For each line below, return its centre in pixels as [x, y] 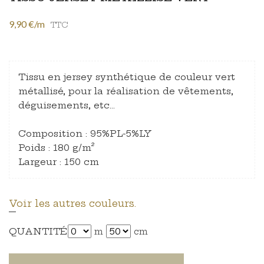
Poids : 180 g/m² [56, 147]
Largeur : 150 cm [59, 161]
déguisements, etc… [67, 105]
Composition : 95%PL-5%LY [85, 133]
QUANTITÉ [38, 231]
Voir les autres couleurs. [72, 203]
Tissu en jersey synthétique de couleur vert [127, 77]
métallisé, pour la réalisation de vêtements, [126, 91]
